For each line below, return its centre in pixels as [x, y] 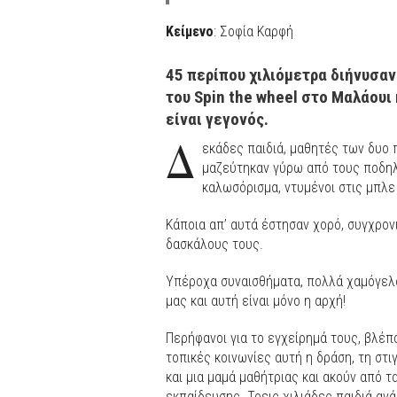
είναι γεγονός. [217, 119]
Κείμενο [190, 31]
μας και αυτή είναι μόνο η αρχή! [256, 300]
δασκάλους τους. [214, 244]
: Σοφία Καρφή [253, 31]
